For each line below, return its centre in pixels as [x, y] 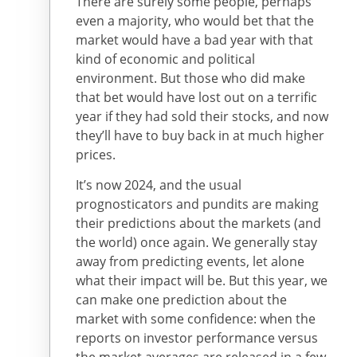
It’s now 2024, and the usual [159, 185]
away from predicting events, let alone [190, 262]
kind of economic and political [165, 59]
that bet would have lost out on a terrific [196, 97]
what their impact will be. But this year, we [202, 281]
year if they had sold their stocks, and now [202, 116]
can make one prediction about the [181, 300]
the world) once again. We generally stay [196, 243]
